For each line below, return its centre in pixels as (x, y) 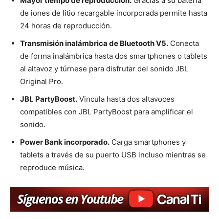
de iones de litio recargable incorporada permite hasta (114, 13)
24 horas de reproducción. (66, 26)
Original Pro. (42, 82)
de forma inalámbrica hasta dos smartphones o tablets (114, 56)
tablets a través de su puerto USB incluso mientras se (113, 155)
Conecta (184, 44)
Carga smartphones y (148, 142)
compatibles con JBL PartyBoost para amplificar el (107, 112)
